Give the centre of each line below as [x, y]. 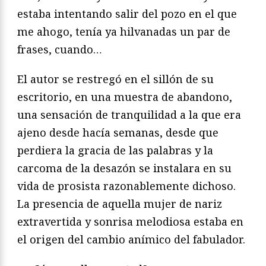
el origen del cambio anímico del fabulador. [131, 240]
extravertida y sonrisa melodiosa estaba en [130, 222]
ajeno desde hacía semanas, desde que [118, 133]
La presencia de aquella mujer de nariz [120, 204]
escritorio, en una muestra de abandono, [125, 97]
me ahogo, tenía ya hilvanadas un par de [124, 32]
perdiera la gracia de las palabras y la [115, 151]
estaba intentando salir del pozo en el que [127, 14]
